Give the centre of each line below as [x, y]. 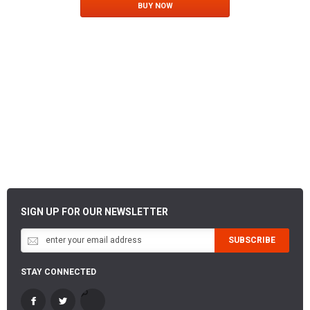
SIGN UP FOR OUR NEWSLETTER [94, 211]
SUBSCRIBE [252, 240]
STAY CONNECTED [58, 272]
